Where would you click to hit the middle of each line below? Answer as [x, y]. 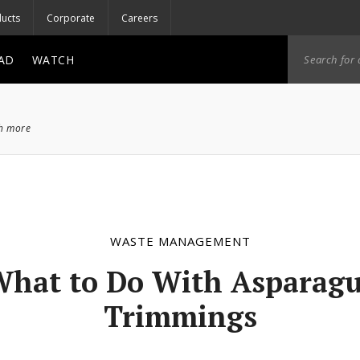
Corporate [71, 18]
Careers [139, 18]
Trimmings [180, 317]
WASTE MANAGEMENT [180, 241]
